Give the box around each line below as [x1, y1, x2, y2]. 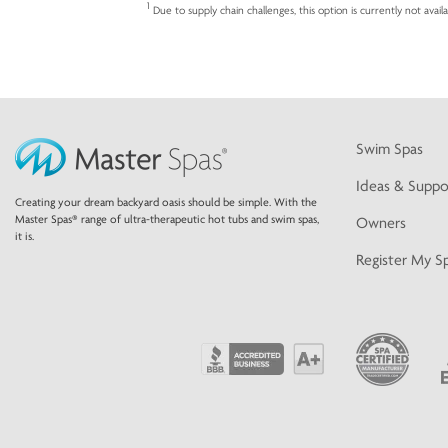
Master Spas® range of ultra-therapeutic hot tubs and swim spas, [15, 212, 319, 227]
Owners [356, 213, 406, 233]
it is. [15, 229, 34, 244]
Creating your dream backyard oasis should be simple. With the [15, 195, 317, 210]
